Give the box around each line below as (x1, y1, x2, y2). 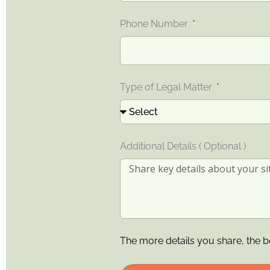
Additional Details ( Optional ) (120, 140, 246, 152)
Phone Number (120, 18, 190, 30)
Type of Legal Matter (120, 81, 215, 93)
